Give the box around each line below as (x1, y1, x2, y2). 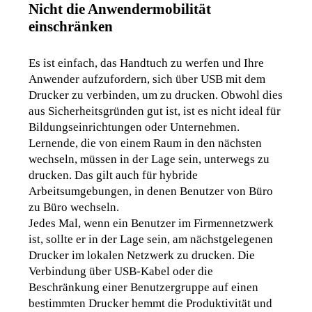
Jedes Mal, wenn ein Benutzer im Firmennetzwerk (29, 217, 274, 231)
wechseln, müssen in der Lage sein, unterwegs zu (29, 153, 270, 166)
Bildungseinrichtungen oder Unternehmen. (29, 120, 240, 134)
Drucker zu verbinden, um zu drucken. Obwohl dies (29, 88, 283, 102)
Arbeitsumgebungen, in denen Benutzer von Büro (29, 185, 274, 198)
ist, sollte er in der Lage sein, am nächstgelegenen (29, 233, 274, 247)
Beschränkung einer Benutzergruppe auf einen (29, 281, 259, 295)
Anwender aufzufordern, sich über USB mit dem (29, 72, 266, 86)
